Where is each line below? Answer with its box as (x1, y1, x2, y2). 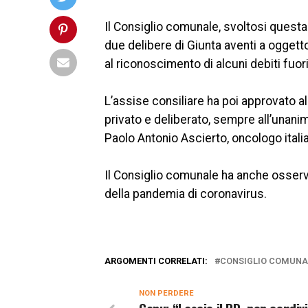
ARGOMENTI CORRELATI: (104, 256, 208, 266)
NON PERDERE (139, 289, 194, 298)
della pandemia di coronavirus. (104, 187, 267, 201)
